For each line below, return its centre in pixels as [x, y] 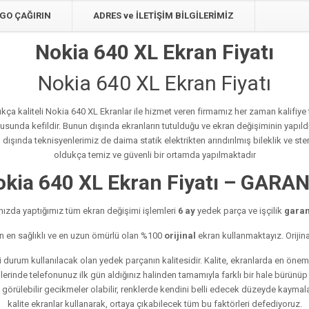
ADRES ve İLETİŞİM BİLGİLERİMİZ [163, 16]
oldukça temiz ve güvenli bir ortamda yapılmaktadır [154, 155]
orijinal [180, 236]
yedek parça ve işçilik [239, 211]
